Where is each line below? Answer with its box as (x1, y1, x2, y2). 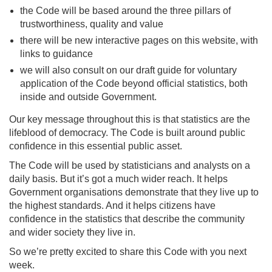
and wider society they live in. (9, 227, 135, 237)
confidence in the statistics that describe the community (9, 214, 245, 224)
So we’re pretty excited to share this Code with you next (9, 246, 246, 257)
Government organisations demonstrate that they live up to (9, 187, 259, 197)
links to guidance (20, 49, 93, 59)
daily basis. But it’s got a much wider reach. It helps (9, 174, 228, 184)
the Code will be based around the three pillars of (20, 5, 231, 16)
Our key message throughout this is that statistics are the (9, 114, 250, 124)
